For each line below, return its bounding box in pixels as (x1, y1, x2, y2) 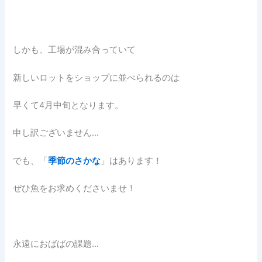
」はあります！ (101, 155, 163, 166)
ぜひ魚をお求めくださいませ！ (13, 183, 136, 194)
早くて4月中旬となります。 (13, 100, 124, 111)
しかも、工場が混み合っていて (13, 44, 136, 56)
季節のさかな (48, 155, 101, 166)
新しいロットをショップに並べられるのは (13, 72, 180, 83)
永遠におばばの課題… (13, 238, 99, 249)
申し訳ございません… (13, 127, 99, 139)
